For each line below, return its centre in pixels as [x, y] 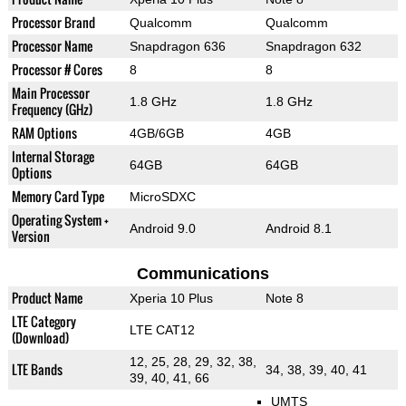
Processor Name [52, 46]
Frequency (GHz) [52, 110]
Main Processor [50, 93]
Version [30, 237]
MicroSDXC [162, 197]
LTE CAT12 [162, 330]
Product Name [47, 298]
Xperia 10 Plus [171, 299]
